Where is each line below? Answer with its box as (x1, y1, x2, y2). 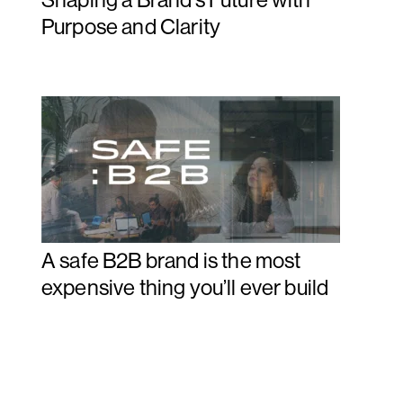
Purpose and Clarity (41, 13, 221, 40)
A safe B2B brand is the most (41, 246, 301, 274)
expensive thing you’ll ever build (41, 273, 329, 301)
